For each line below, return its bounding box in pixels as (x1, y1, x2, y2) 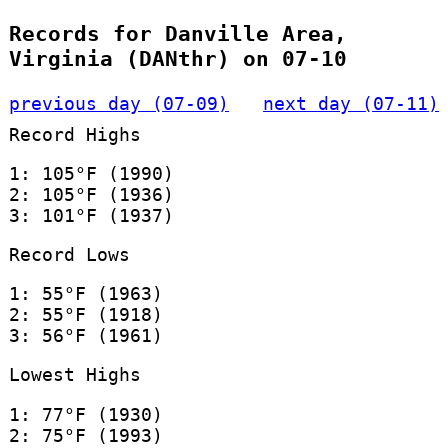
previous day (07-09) (8, 92, 229, 114)
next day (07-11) (263, 92, 440, 114)
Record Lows (8, 243, 130, 265)
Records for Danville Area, (8, 21, 347, 47)
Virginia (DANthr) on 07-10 (8, 46, 347, 72)
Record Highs (8, 123, 141, 145)
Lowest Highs (8, 364, 141, 386)
